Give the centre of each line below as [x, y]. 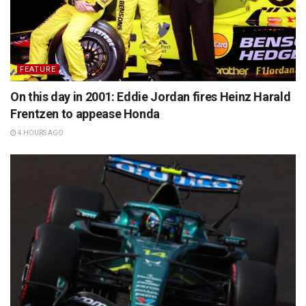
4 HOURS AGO [40, 133]
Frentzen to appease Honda [85, 113]
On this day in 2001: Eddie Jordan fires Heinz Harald [151, 96]
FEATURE [38, 69]
